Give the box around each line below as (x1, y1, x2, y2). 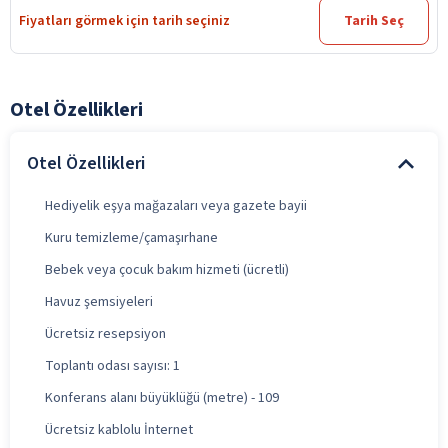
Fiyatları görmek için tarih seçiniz (19, 10, 230, 31)
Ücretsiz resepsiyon (45, 323, 166, 344)
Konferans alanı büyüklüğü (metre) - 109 (45, 387, 279, 408)
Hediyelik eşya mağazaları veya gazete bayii (45, 195, 307, 216)
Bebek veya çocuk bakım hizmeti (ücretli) (45, 259, 289, 280)
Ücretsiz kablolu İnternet (45, 419, 193, 440)
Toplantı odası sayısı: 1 (45, 355, 180, 376)
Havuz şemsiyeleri (45, 291, 153, 312)
